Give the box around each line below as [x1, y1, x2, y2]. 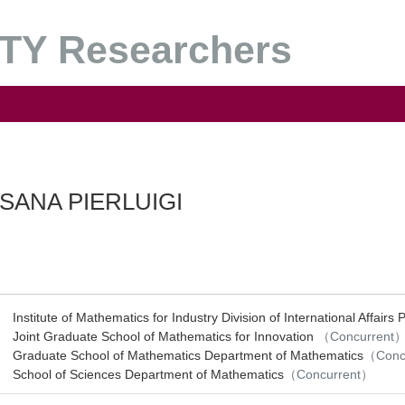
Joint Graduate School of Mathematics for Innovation [13, 329, 318, 344]
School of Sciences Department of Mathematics [13, 367, 285, 381]
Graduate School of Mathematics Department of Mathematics [13, 348, 364, 363]
